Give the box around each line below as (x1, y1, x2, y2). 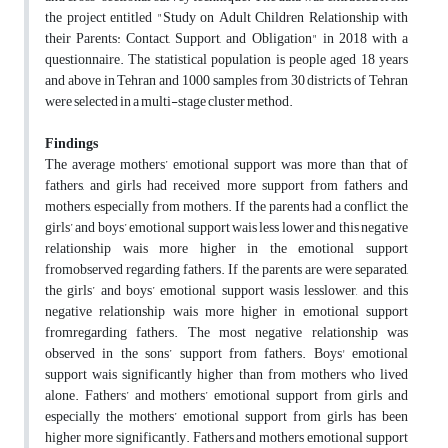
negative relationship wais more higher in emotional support (45, 298, 408, 326)
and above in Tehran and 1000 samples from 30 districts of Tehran (45, 67, 408, 95)
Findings (45, 130, 98, 158)
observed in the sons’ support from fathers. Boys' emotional (45, 340, 408, 368)
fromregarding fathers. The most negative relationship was (45, 319, 408, 347)
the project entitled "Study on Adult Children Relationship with (45, 4, 408, 32)
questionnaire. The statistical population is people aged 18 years (45, 46, 408, 74)
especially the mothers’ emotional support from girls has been (45, 403, 408, 431)
